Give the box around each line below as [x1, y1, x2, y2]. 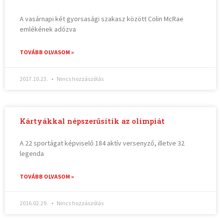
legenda [20, 149, 44, 158]
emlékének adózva [20, 25, 76, 34]
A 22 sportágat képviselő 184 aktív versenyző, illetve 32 [20, 139, 185, 148]
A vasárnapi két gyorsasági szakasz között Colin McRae [20, 14, 184, 24]
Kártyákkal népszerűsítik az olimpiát [20, 116, 165, 126]
